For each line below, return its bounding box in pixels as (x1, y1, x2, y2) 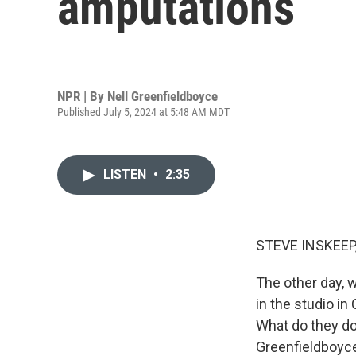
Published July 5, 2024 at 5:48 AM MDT (57, 105, 230, 118)
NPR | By (57, 87, 107, 104)
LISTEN (103, 167, 149, 182)
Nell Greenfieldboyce (107, 87, 218, 104)
